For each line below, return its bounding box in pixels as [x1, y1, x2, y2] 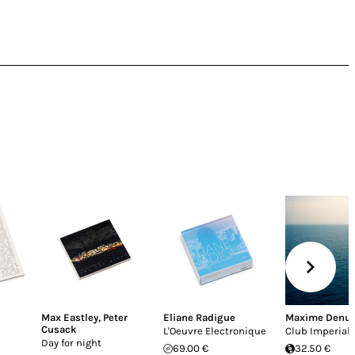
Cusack [41, 323, 77, 335]
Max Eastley [41, 311, 98, 323]
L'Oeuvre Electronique [163, 325, 266, 337]
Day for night [41, 337, 101, 349]
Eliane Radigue [163, 311, 235, 323]
